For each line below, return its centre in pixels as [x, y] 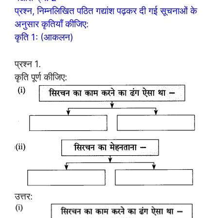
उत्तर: [24, 196]
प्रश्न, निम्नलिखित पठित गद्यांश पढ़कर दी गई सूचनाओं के [106, 11]
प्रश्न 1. [28, 64]
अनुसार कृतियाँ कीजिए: [52, 24]
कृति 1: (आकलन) [44, 37]
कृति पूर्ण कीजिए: [41, 77]
